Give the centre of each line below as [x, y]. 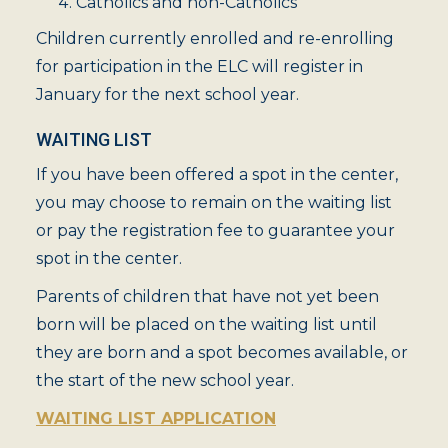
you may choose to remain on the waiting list [214, 202]
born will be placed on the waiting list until [206, 324]
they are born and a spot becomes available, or [222, 352]
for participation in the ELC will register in [199, 66]
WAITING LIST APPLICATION [156, 418]
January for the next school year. [167, 94]
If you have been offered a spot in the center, [217, 174]
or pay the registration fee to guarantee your [215, 230]
